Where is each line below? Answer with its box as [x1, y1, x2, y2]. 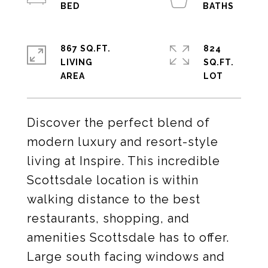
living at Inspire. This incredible [27, 154, 220, 168]
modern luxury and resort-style [27, 135, 218, 149]
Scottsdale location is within [27, 173, 199, 187]
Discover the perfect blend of [27, 115, 210, 130]
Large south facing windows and [27, 249, 225, 264]
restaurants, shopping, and [27, 211, 190, 226]
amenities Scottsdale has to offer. [27, 230, 229, 245]
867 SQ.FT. [60, 44, 111, 53]
